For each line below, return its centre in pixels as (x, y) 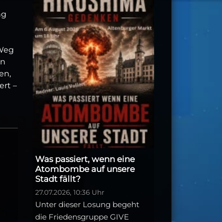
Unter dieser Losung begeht (87, 205)
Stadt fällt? (58, 179)
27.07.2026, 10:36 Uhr (70, 193)
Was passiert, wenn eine (85, 159)
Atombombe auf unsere (85, 169)
